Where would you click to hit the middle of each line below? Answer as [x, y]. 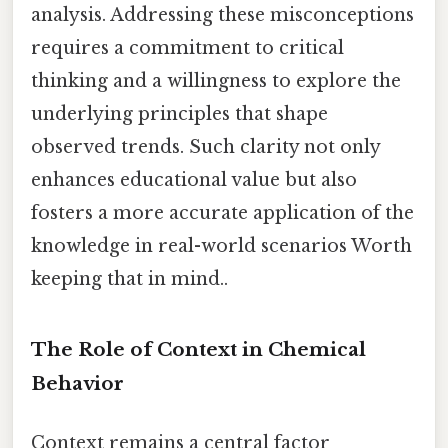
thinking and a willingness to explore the [216, 81]
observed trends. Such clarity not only [205, 147]
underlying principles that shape [179, 114]
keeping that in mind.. [129, 279]
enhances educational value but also [194, 180]
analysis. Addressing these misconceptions [222, 15]
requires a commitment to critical [187, 48]
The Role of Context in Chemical [198, 349]
